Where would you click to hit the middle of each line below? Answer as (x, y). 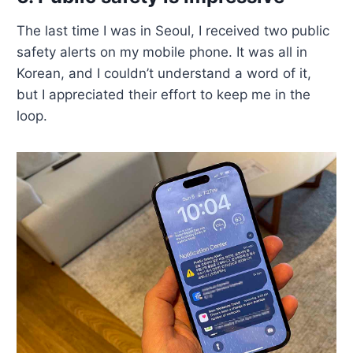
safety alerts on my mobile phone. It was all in (162, 52)
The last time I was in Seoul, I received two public (173, 30)
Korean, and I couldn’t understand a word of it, (164, 73)
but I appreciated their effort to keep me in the (164, 94)
